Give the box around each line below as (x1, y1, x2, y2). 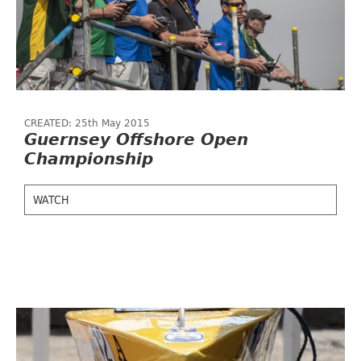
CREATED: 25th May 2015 (24, 118, 150, 129)
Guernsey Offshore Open (24, 130, 248, 149)
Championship (24, 149, 153, 168)
